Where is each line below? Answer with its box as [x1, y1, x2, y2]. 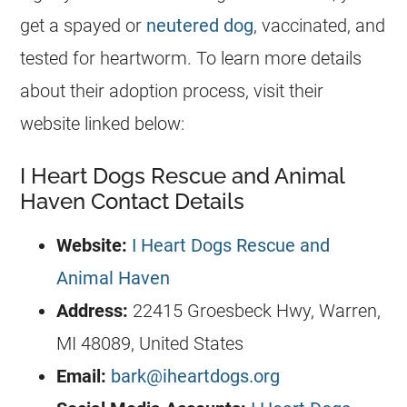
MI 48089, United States [56, 332, 244, 354]
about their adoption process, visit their [20, 79, 324, 102]
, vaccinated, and [253, 14, 386, 36]
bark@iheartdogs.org [111, 364, 281, 387]
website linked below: [20, 112, 185, 134]
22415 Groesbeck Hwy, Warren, [128, 299, 382, 322]
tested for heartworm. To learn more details [20, 46, 362, 69]
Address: [56, 299, 129, 322]
